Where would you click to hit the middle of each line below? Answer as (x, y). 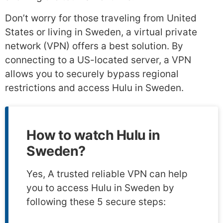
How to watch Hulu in (93, 135)
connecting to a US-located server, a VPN (98, 60)
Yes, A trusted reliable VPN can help (107, 174)
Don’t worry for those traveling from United (101, 18)
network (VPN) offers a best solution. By (94, 46)
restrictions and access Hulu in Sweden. (94, 88)
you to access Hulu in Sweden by (100, 188)
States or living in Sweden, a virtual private (101, 32)
